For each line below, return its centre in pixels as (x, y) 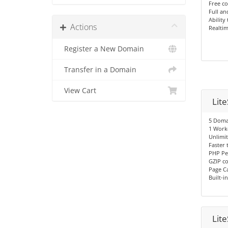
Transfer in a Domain (98, 70)
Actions (81, 27)
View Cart (78, 91)
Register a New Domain (102, 49)
